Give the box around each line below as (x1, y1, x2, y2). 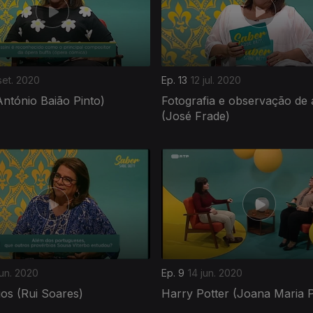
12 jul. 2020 (191, 73, 241, 86)
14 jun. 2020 (188, 266, 242, 279)
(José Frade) (161, 108, 230, 123)
